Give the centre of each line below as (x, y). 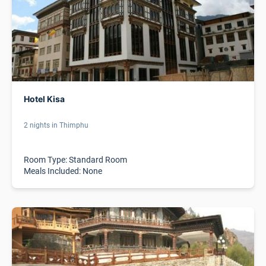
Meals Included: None (63, 171)
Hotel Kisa (44, 99)
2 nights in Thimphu (56, 125)
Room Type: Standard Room (75, 159)
